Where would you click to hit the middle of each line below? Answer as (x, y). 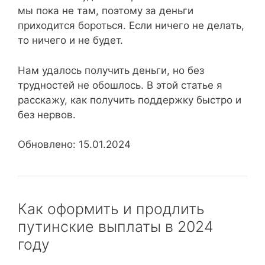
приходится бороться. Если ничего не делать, (131, 25)
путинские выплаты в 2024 (116, 227)
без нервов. (47, 114)
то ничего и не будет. (70, 40)
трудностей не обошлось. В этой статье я (120, 85)
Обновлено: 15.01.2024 (74, 144)
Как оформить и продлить (111, 209)
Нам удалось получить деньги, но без (111, 70)
